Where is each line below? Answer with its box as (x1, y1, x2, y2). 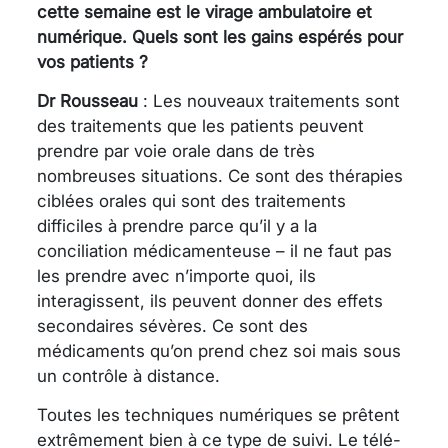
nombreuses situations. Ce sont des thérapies (37, 165, 403, 186)
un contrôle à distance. (37, 365, 220, 386)
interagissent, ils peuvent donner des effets (37, 290, 383, 311)
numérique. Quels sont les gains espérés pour (37, 26, 403, 47)
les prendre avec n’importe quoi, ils (37, 265, 316, 286)
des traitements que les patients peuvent (37, 115, 364, 136)
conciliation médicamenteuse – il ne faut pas (37, 240, 392, 261)
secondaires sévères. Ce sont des (37, 315, 308, 336)
